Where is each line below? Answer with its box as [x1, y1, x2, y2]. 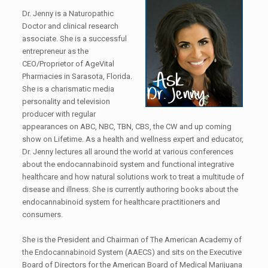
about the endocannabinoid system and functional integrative [22, 159, 234, 169]
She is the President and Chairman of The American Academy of [22, 234, 242, 244]
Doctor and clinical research [22, 21, 118, 31]
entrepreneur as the [22, 46, 89, 56]
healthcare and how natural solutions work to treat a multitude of [22, 172, 244, 181]
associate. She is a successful [22, 33, 127, 43]
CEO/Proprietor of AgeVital [22, 59, 114, 68]
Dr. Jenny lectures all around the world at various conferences [22, 147, 233, 156]
